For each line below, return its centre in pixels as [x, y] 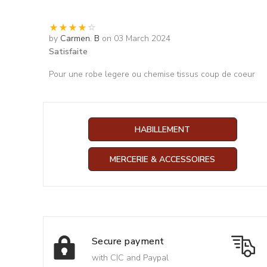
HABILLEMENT [163, 130]
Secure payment [128, 241]
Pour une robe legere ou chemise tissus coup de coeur [152, 74]
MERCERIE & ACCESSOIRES [163, 159]
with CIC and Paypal [130, 257]
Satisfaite [68, 52]
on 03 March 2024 [136, 38]
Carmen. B [80, 38]
